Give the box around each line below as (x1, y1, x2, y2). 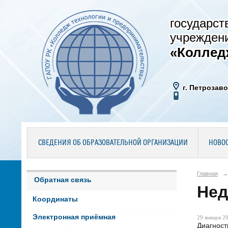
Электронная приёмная (32, 213, 116, 221)
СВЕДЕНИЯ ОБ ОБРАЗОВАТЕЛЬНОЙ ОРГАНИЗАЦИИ (38, 139, 188, 147)
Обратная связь (34, 176, 92, 184)
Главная (197, 170, 218, 177)
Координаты (32, 195, 78, 204)
